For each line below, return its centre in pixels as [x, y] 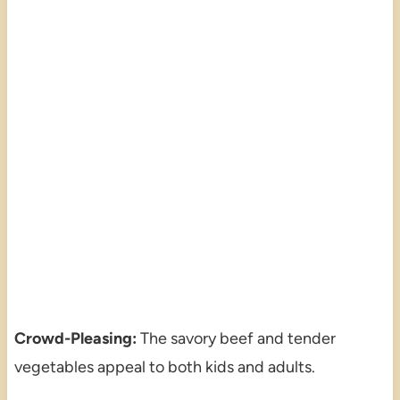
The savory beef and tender [236, 338]
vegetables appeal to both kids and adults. [164, 367]
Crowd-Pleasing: [75, 338]
